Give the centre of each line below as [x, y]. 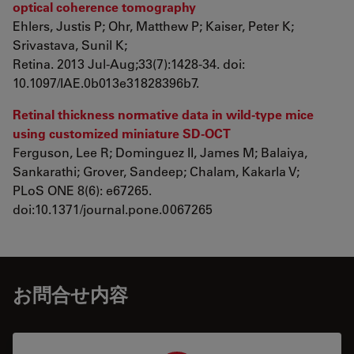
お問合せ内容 [70, 294]
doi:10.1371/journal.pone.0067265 [113, 209]
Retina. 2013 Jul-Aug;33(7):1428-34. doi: [129, 64]
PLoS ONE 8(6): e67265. [82, 190]
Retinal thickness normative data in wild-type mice [163, 114]
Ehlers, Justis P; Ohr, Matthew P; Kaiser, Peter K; [153, 26]
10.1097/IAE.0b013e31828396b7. [106, 83]
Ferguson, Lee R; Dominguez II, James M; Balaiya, [160, 152]
